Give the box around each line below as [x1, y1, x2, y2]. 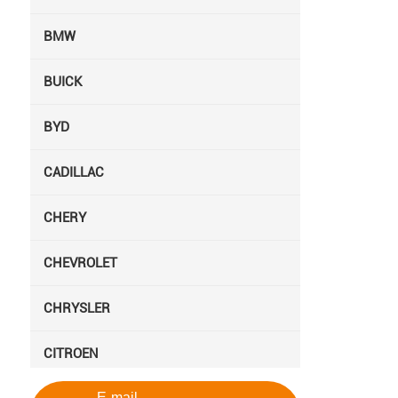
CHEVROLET [43, 254, 117, 271]
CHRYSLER [43, 299, 110, 316]
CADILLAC [43, 163, 104, 180]
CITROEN [43, 345, 99, 362]
